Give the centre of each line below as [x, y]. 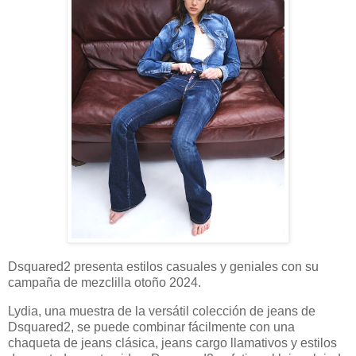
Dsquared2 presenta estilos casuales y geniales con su [163, 267]
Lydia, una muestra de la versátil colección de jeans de [162, 311]
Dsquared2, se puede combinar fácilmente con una [151, 327]
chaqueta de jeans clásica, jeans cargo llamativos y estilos [172, 343]
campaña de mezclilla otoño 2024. [104, 283]
